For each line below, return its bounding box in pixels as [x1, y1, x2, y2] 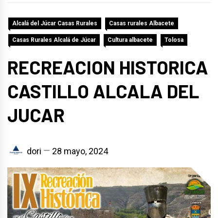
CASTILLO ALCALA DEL [7, 80, 199, 102]
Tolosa [164, 36, 183, 43]
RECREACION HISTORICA [7, 56, 208, 78]
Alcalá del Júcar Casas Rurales [12, 20, 97, 27]
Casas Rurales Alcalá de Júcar [12, 36, 96, 43]
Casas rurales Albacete [109, 20, 174, 27]
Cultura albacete [108, 36, 153, 43]
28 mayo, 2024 [52, 145, 108, 156]
